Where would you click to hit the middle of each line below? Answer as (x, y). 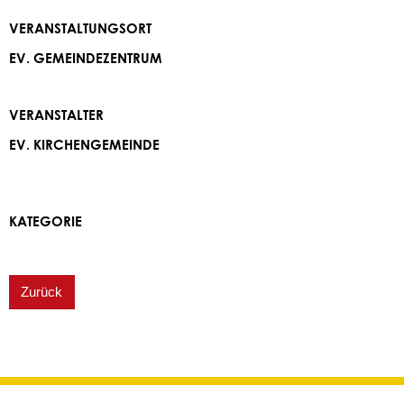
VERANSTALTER (56, 114)
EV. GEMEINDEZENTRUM (86, 57)
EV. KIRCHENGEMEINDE (84, 144)
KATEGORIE (46, 221)
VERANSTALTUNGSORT (80, 28)
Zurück (42, 291)
